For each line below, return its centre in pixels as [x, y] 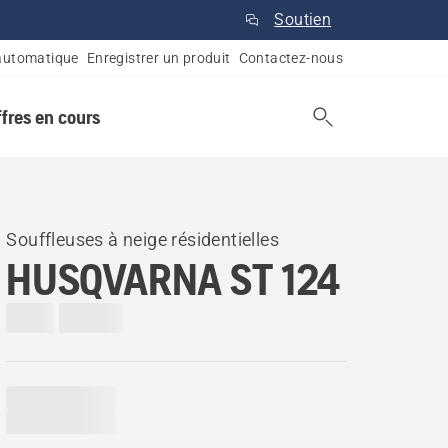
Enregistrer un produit [158, 58]
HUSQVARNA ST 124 [173, 279]
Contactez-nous [291, 58]
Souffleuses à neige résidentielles [142, 239]
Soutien [303, 19]
